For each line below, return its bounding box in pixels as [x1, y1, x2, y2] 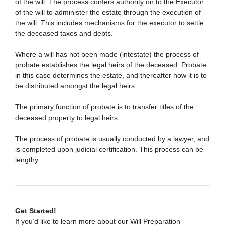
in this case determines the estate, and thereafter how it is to [15, 71, 207, 79]
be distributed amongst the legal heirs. [15, 82, 137, 90]
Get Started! [15, 207, 56, 215]
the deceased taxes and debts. [15, 29, 113, 37]
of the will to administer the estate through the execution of [15, 8, 201, 16]
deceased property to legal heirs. [15, 114, 120, 122]
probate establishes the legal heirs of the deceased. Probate [15, 61, 206, 69]
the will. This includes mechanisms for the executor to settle [15, 19, 204, 27]
